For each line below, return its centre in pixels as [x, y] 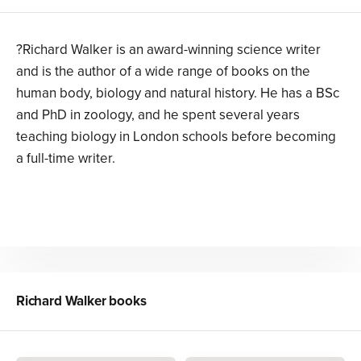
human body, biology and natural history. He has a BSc [178, 93]
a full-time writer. [66, 159]
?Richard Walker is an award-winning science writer [168, 50]
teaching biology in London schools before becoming [176, 137]
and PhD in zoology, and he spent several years [158, 115]
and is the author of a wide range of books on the [163, 72]
